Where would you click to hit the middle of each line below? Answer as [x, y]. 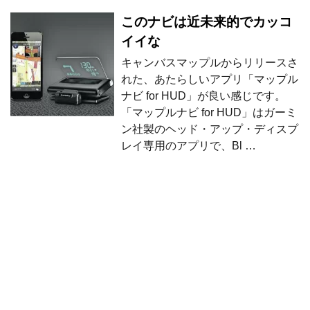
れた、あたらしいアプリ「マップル [210, 79]
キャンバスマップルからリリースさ [210, 62]
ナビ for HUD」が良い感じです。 [203, 95]
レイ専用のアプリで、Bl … [189, 145]
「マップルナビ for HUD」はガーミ [209, 112]
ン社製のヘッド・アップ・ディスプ [210, 129]
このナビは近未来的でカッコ [207, 21]
